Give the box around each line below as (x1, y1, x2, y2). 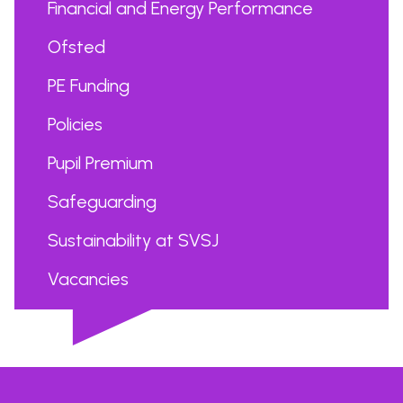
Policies (48, 113, 103, 135)
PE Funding (48, 75, 130, 96)
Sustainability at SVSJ (48, 229, 219, 251)
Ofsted (48, 36, 105, 58)
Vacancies (48, 268, 129, 290)
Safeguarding (48, 191, 157, 212)
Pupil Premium (48, 152, 153, 174)
